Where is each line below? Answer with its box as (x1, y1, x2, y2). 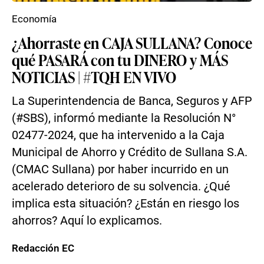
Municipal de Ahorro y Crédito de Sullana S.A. (12, 146, 247, 159)
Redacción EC (12, 242, 74, 254)
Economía (12, 13, 57, 25)
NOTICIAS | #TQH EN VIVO (12, 66, 176, 87)
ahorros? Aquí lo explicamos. (12, 214, 162, 227)
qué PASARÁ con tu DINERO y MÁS (12, 49, 228, 70)
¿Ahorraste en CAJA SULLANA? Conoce (12, 32, 252, 53)
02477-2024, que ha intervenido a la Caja (12, 128, 225, 142)
